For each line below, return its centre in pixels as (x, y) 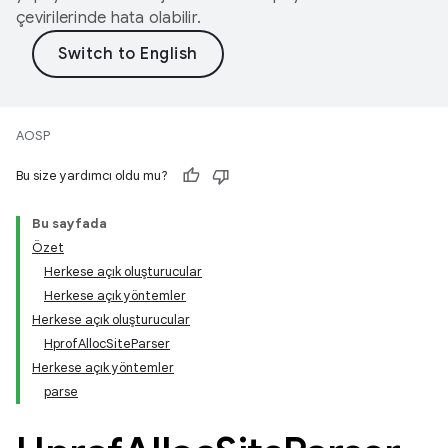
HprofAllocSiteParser (107, 343)
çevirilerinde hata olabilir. (108, 18)
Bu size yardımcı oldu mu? (92, 175)
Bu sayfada (69, 223)
